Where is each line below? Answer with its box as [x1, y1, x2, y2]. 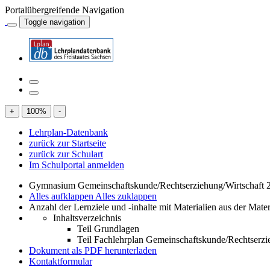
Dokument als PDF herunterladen [29, 245, 157, 256]
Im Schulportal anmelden [29, 160, 124, 170]
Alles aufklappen [29, 191, 95, 201]
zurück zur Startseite [29, 138, 106, 148]
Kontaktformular [29, 256, 92, 266]
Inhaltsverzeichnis [53, 213, 121, 223]
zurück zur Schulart [29, 149, 103, 159]
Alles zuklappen [95, 191, 157, 201]
